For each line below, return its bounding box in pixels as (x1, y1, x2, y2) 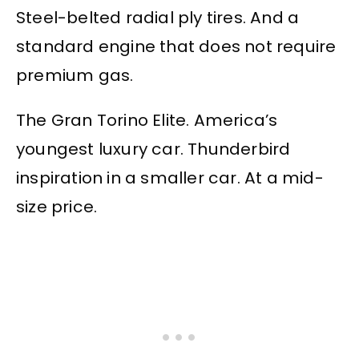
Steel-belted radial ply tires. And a (16, 6, 300, 30)
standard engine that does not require (16, 35, 337, 58)
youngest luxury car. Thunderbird (16, 138, 291, 161)
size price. (16, 196, 98, 219)
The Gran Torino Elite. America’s (16, 109, 278, 132)
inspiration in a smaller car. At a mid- (16, 167, 324, 190)
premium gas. (16, 64, 134, 87)
